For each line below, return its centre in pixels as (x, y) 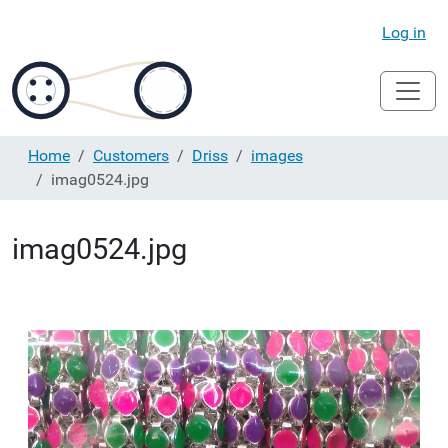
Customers (131, 155)
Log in (404, 32)
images (277, 155)
